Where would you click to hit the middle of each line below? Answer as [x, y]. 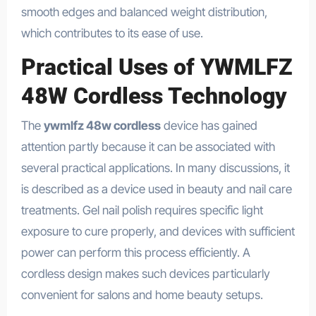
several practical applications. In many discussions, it [155, 168]
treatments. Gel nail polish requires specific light [142, 211]
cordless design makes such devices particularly [145, 274]
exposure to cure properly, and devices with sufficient [158, 232]
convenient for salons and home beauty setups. [142, 295]
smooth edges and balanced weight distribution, [144, 12]
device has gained [209, 126]
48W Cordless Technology [154, 96]
